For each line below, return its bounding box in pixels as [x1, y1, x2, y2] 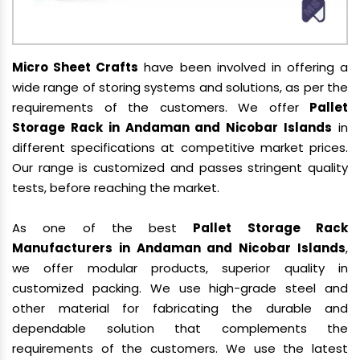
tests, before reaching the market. [12, 179, 219, 196]
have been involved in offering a [138, 59, 348, 76]
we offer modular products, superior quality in [12, 260, 348, 276]
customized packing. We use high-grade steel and [12, 280, 348, 297]
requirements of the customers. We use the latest [12, 340, 348, 357]
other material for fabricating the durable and [12, 300, 348, 317]
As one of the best [12, 219, 194, 236]
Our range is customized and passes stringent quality [12, 159, 348, 176]
